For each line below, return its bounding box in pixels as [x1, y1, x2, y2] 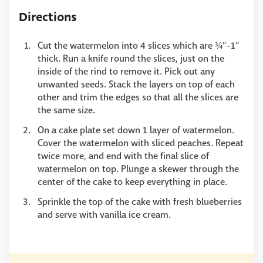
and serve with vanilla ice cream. [38, 208, 171, 221]
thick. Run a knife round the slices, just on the [38, 52, 224, 65]
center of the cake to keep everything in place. [38, 176, 227, 188]
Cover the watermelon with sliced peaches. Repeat [38, 137, 244, 150]
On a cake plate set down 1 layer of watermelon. [38, 124, 234, 137]
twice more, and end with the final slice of [38, 150, 209, 163]
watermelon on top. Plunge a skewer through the [38, 163, 239, 176]
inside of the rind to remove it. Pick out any [38, 65, 215, 78]
